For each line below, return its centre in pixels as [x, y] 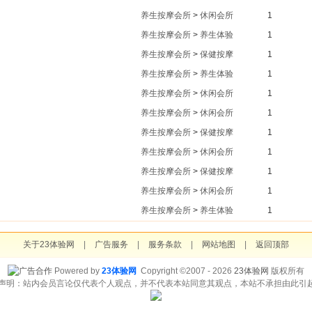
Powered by [77, 271]
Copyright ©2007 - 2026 [185, 271]
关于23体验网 [49, 244]
